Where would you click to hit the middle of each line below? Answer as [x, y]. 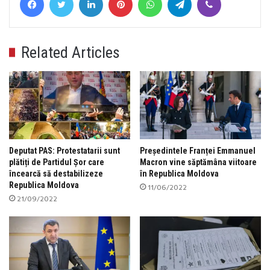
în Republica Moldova [179, 174]
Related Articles [71, 52]
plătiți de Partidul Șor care [57, 162]
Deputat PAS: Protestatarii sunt [64, 151]
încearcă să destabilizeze [56, 174]
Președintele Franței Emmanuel [198, 151]
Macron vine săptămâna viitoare [198, 162]
